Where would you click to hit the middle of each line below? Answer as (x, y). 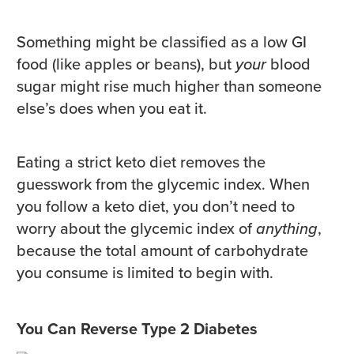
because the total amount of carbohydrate (162, 251)
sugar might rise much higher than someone (169, 87)
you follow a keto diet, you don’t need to (156, 207)
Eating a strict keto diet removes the (141, 162)
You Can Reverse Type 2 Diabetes (137, 329)
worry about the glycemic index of (136, 229)
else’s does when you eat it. (116, 109)
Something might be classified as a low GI (162, 42)
